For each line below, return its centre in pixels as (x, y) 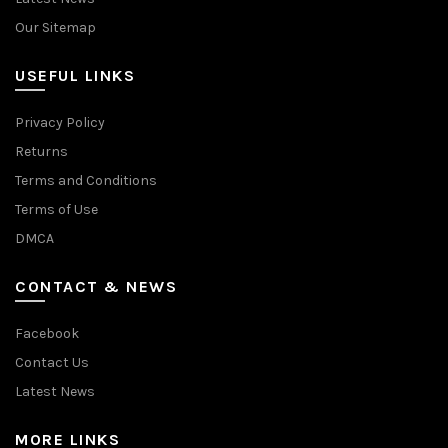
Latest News (55, 391)
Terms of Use (56, 209)
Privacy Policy (60, 122)
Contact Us (52, 362)
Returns (41, 151)
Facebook (47, 333)
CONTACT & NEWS (96, 286)
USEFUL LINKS (75, 75)
